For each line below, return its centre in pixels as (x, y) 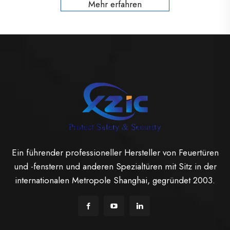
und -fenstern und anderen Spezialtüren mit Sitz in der (115, 166)
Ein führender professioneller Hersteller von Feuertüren (115, 152)
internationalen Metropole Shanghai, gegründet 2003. (115, 180)
